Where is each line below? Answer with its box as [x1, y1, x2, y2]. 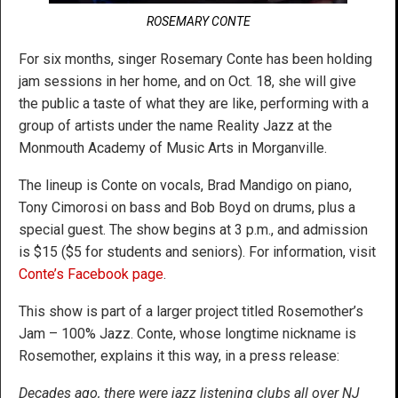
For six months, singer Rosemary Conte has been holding [19, 50, 372, 68]
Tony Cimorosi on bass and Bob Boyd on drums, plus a [19, 198, 355, 216]
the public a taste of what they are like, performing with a [19, 94, 369, 112]
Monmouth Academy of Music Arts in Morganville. [19, 139, 327, 156]
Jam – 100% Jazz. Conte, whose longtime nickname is [19, 324, 356, 342]
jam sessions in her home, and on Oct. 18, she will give [19, 72, 356, 90]
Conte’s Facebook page [19, 265, 163, 283]
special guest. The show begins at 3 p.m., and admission [19, 220, 368, 238]
